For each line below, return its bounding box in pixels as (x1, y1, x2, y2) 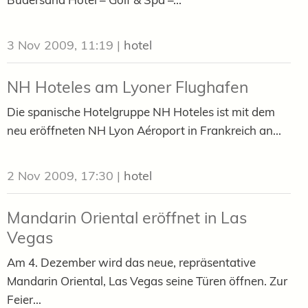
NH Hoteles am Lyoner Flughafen (7, 76, 248, 97)
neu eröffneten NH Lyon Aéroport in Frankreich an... (7, 122, 281, 137)
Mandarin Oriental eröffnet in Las (7, 207, 247, 228)
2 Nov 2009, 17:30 (7, 167, 113, 184)
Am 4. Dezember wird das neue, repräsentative (7, 254, 256, 269)
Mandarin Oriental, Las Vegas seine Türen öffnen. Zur (7, 273, 287, 288)
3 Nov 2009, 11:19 (7, 36, 113, 53)
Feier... (7, 291, 41, 307)
